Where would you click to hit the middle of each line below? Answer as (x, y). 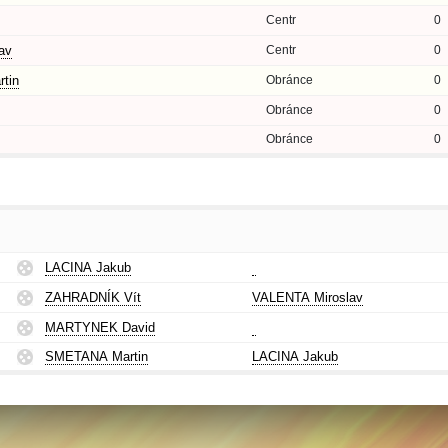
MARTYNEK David (100, 327)
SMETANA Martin (96, 356)
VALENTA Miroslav (307, 297)
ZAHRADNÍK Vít (93, 297)
